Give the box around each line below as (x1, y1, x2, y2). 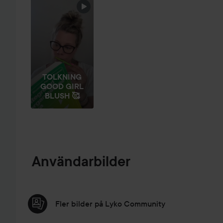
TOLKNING (42, 72, 82, 82)
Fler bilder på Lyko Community (55, 199, 165, 209)
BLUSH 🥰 (44, 91, 80, 101)
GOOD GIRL (40, 81, 84, 91)
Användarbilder (32, 153, 130, 170)
